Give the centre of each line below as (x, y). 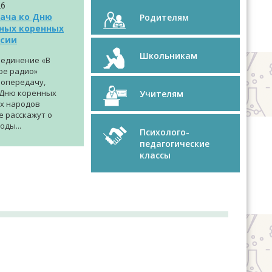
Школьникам (168, 56)
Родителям (164, 17)
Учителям (161, 94)
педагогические (175, 144)
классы (155, 155)
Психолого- (165, 132)
